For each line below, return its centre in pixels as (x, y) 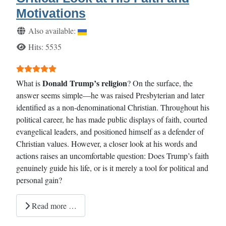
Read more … (53, 205)
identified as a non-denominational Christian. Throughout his (113, 107)
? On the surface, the (160, 83)
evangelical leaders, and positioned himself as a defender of (110, 132)
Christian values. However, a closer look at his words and (107, 144)
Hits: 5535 (45, 47)
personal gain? (39, 180)
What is (29, 83)
